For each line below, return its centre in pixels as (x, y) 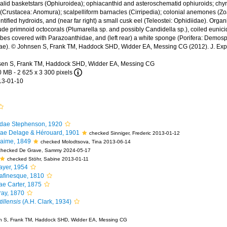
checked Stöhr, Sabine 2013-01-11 (48, 159)
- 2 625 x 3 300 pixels (43, 72)
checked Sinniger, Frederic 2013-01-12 (134, 133)
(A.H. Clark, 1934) (46, 202)
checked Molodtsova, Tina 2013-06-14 (85, 142)
